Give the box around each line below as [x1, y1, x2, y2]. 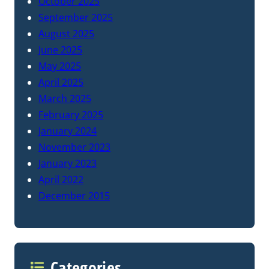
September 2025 [38, 10, 113, 24]
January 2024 [38, 124, 97, 138]
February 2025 [38, 107, 103, 121]
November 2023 [38, 140, 110, 154]
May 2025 [38, 59, 81, 73]
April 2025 [38, 75, 83, 89]
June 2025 [38, 43, 82, 56]
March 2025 [38, 91, 91, 105]
